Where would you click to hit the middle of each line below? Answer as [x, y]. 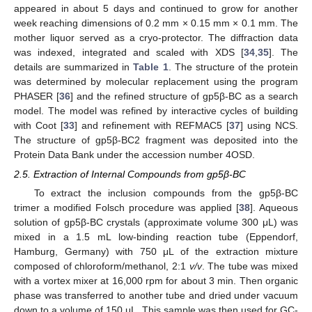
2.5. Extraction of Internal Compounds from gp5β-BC [130, 174]
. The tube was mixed [250, 266]
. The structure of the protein [233, 67]
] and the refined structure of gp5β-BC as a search [184, 96]
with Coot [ [39, 125]
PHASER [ [37, 96]
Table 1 [151, 67]
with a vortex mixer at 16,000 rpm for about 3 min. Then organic [156, 280]
